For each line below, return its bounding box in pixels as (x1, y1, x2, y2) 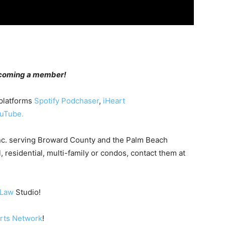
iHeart (103, 95, 125, 105)
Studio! (14, 187, 41, 197)
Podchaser (61, 95, 99, 105)
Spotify (34, 95, 59, 105)
